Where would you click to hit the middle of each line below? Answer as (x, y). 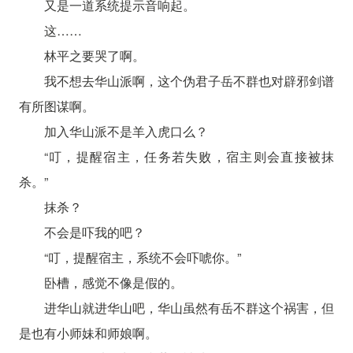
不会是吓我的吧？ (94, 232)
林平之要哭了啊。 (94, 55)
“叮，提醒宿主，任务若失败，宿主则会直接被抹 (189, 156)
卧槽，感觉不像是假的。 (113, 282)
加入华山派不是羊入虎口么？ (126, 131)
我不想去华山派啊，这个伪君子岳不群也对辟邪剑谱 (189, 80)
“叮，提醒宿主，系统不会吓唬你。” (142, 257)
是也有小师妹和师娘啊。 (88, 333)
